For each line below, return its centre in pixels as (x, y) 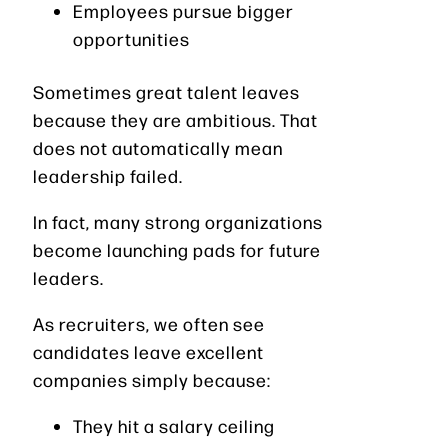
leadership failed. (108, 176)
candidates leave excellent (148, 352)
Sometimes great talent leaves (166, 92)
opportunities (131, 39)
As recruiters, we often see (149, 324)
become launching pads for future (177, 250)
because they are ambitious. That (175, 120)
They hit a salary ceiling (174, 426)
